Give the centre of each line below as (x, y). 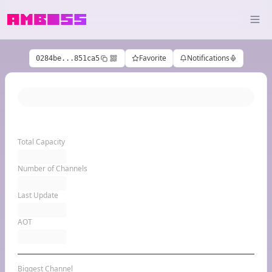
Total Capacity (41, 142)
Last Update (38, 195)
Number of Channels (53, 168)
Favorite (152, 58)
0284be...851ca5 (67, 58)
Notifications (208, 58)
